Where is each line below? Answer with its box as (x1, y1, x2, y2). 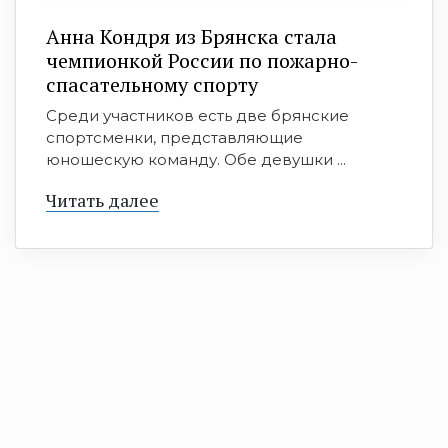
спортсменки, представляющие (46, 128, 303, 147)
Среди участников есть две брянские (46, 106, 349, 125)
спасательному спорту (46, 71, 258, 98)
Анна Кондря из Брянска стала (46, 23, 337, 50)
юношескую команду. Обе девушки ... (46, 150, 346, 169)
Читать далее (46, 188, 159, 212)
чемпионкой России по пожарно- (46, 47, 358, 74)
